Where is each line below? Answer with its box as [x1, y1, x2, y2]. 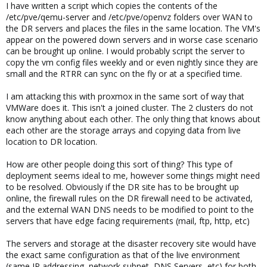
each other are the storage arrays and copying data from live [6, 125, 241, 136]
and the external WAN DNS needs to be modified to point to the [6, 204, 254, 215]
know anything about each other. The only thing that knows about [6, 113, 260, 125]
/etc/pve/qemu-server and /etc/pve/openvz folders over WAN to [6, 11, 253, 23]
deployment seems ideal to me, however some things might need [6, 170, 260, 181]
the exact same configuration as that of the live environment [6, 249, 240, 260]
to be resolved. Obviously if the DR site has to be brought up [6, 181, 239, 193]
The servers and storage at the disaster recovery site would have [6, 238, 256, 249]
